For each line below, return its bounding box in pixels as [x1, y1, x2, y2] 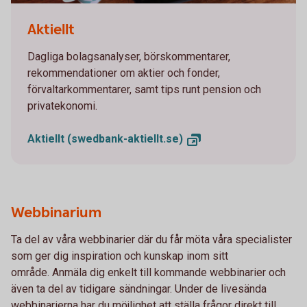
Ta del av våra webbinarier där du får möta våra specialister [11, 233, 292, 247]
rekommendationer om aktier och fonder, [27, 66, 220, 80]
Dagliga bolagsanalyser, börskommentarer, [27, 50, 230, 64]
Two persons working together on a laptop [11, 7, 213, 21]
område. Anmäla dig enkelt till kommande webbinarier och [11, 266, 286, 280]
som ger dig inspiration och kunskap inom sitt [11, 249, 228, 263]
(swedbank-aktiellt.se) [67, 132, 183, 146]
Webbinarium [11, 203, 101, 223]
